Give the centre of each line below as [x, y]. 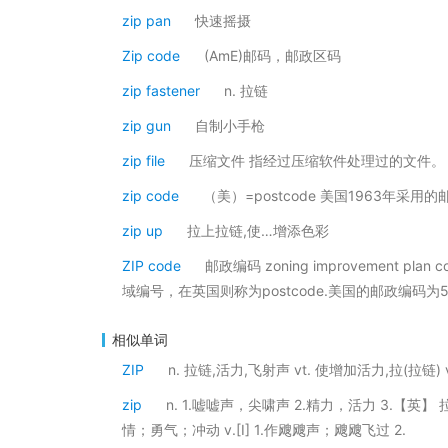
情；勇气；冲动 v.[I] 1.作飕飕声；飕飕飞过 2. [264, 429]
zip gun [146, 125]
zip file [143, 160]
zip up [142, 230]
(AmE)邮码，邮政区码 [272, 55]
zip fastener [161, 90]
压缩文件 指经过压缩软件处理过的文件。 [317, 160]
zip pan [146, 20]
